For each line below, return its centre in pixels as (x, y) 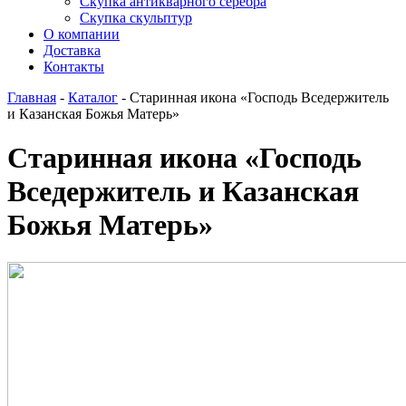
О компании (82, 34)
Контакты (74, 67)
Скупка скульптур (136, 18)
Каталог (93, 97)
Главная (32, 97)
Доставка (72, 50)
